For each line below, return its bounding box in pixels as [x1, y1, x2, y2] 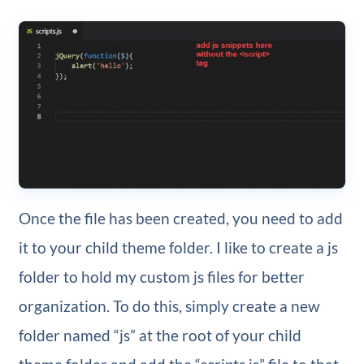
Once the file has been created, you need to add [18, 209, 343, 228]
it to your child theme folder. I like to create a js [18, 238, 338, 258]
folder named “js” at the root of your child [18, 326, 301, 345]
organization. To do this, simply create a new [18, 297, 320, 316]
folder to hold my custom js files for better [18, 267, 305, 287]
